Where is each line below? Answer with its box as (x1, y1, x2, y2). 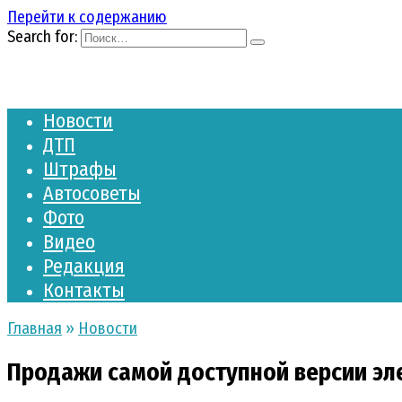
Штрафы (43, 157, 117, 181)
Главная (7, 319, 62, 338)
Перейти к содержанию (7, 7, 167, 27)
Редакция (43, 254, 125, 278)
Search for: (7, 27, 77, 47)
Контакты (43, 278, 125, 302)
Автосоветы (43, 181, 141, 205)
